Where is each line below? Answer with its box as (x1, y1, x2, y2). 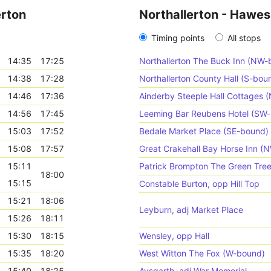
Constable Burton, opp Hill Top (139, 178, 260, 189)
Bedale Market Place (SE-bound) (139, 126, 269, 136)
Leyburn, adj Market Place (139, 204, 243, 215)
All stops (227, 33, 261, 43)
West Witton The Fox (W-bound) (139, 248, 265, 258)
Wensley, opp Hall (139, 230, 209, 241)
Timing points (151, 33, 204, 43)
